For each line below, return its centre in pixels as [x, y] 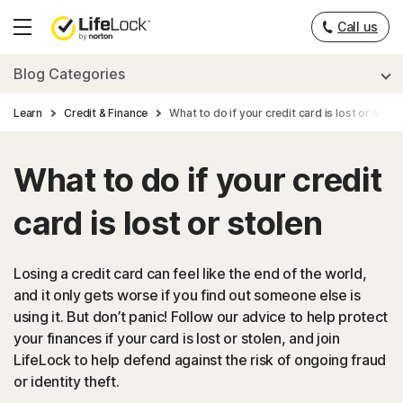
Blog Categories [69, 74]
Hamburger [49, 46]
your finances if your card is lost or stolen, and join [177, 338]
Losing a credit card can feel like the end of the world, [190, 273]
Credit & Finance [106, 113]
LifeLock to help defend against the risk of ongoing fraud [200, 360]
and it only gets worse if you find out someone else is [187, 295]
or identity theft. [67, 381]
